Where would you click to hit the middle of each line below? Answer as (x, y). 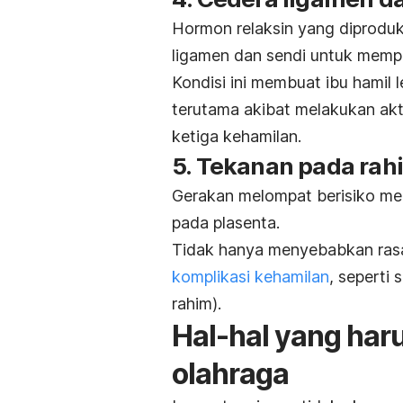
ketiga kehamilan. (237, 137)
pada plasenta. (226, 223)
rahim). (197, 304)
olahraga (230, 374)
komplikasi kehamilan (251, 277)
